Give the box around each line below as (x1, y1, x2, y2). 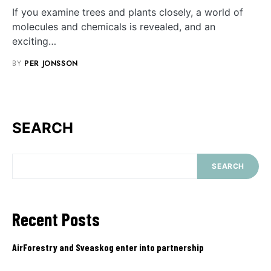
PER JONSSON (24, 57, 78, 69)
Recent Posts (12, 207, 100, 230)
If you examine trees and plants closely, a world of (12, 5, 243, 18)
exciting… (12, 34, 56, 47)
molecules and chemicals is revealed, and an (12, 20, 215, 33)
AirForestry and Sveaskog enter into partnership (12, 241, 204, 253)
